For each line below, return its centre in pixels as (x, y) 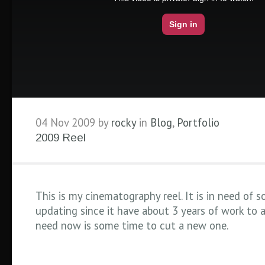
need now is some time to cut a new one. (132, 225)
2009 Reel (61, 138)
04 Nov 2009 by (73, 122)
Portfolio (198, 122)
